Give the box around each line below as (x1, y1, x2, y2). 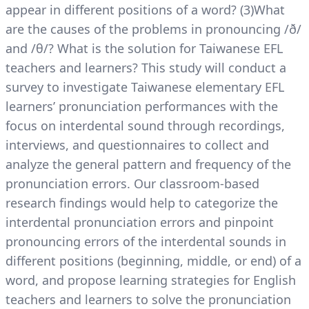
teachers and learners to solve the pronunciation (6, 291, 291, 308)
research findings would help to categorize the (6, 195, 278, 211)
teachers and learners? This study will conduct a (6, 59, 286, 76)
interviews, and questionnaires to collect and (6, 137, 269, 153)
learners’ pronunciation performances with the (6, 98, 278, 114)
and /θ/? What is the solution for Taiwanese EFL (6, 40, 283, 57)
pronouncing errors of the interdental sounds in (6, 233, 286, 250)
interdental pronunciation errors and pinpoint (6, 214, 274, 230)
